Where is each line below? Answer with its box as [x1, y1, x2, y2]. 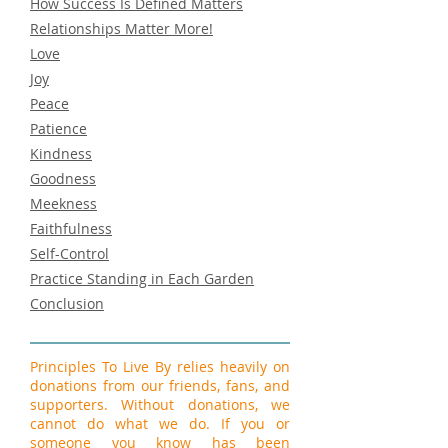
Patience [30, 119, 87, 138]
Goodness [30, 169, 96, 188]
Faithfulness [30, 219, 112, 238]
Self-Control [30, 244, 109, 263]
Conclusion [30, 294, 104, 313]
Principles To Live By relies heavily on [30, 357, 290, 376]
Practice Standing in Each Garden [30, 269, 254, 288]
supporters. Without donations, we [30, 395, 290, 414]
